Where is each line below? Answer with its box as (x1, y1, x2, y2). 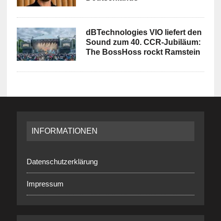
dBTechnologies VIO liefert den (85, 28, 202, 37)
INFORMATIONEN (31, 126, 98, 135)
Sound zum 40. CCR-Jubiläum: (85, 37, 201, 46)
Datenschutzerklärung (26, 157, 98, 166)
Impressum (26, 179, 64, 188)
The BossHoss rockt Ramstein (85, 47, 200, 56)
